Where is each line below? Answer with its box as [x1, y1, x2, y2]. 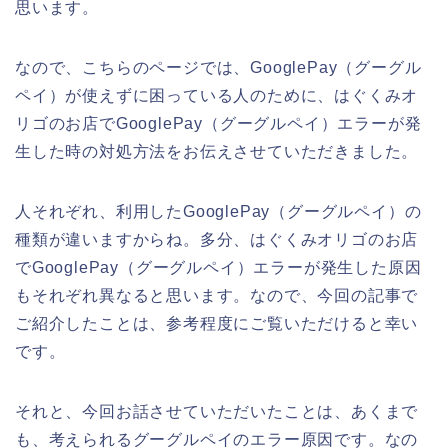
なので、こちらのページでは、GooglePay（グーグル [15, 58, 422, 76]
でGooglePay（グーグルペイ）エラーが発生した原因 [15, 258, 422, 276]
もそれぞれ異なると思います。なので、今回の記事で [15, 286, 419, 304]
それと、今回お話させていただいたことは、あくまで [15, 402, 419, 420]
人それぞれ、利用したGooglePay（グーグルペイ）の [15, 202, 422, 220]
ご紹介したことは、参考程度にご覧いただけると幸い [15, 314, 419, 332]
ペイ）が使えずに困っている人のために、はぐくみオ [15, 86, 419, 104]
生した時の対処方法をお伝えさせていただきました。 [15, 142, 419, 160]
